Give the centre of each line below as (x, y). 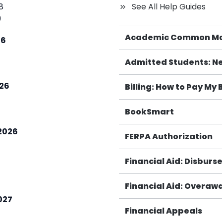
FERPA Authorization (169, 137)
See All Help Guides (169, 7)
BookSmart (149, 112)
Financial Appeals (164, 211)
